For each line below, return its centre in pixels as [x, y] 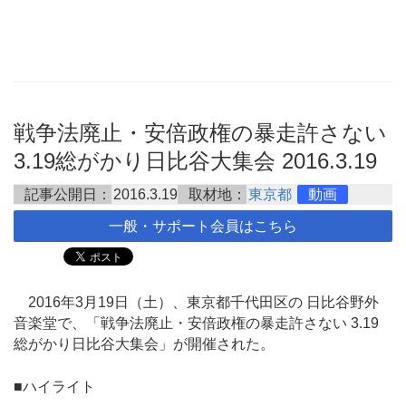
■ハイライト [54, 386]
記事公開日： [68, 194]
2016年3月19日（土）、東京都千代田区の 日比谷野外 [196, 303]
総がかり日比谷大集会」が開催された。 [144, 344]
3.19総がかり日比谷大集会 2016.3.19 [195, 161]
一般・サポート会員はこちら [203, 226]
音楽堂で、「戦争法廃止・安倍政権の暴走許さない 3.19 [196, 324]
